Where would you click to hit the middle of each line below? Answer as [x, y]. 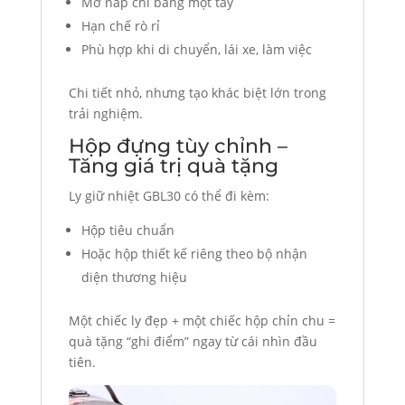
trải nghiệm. [105, 114]
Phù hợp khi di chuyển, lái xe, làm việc [196, 50]
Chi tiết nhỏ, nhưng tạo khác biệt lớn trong [197, 93]
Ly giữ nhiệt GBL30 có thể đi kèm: [169, 196]
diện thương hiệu [134, 278]
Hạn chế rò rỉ [120, 26]
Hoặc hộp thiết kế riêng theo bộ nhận [194, 254]
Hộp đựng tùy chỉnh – [178, 146]
